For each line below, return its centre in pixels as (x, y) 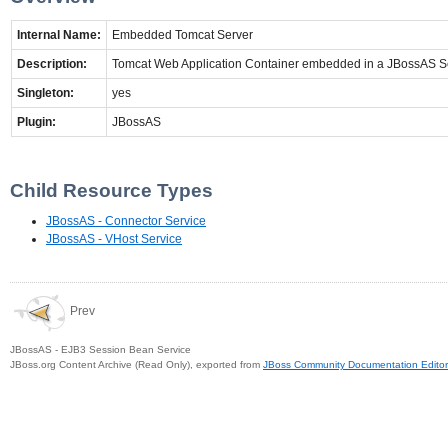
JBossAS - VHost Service (114, 239)
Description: (52, 63)
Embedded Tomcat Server (182, 34)
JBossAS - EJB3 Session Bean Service (100, 349)
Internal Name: (59, 34)
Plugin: (36, 121)
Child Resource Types (111, 190)
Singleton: (45, 92)
